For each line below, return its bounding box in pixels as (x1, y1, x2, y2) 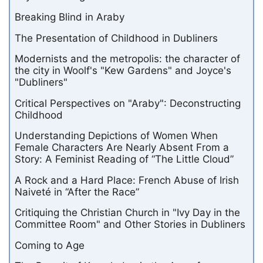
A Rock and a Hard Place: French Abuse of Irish (15, 174, 239, 186)
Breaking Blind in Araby (15, 11, 124, 23)
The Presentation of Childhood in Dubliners (15, 32, 218, 44)
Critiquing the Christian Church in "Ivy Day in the (15, 207, 240, 219)
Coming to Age (15, 239, 85, 251)
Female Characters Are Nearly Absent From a (15, 141, 229, 154)
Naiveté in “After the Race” (15, 186, 139, 198)
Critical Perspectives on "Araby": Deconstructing (15, 97, 241, 109)
